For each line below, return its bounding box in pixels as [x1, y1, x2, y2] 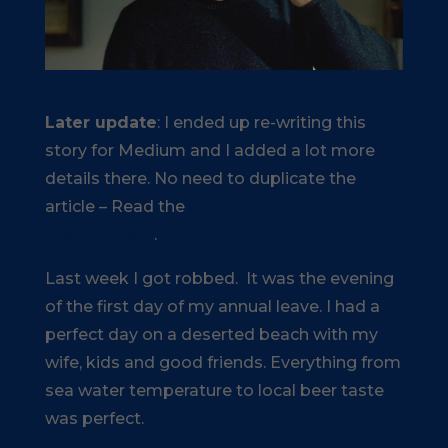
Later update [44, 113, 157, 132]
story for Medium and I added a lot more [44, 141, 375, 160]
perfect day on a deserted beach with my [44, 325, 378, 344]
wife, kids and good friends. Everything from [44, 353, 401, 372]
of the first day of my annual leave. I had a [44, 297, 380, 316]
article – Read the [44, 197, 189, 216]
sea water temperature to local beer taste [44, 381, 384, 400]
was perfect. [44, 409, 144, 428]
